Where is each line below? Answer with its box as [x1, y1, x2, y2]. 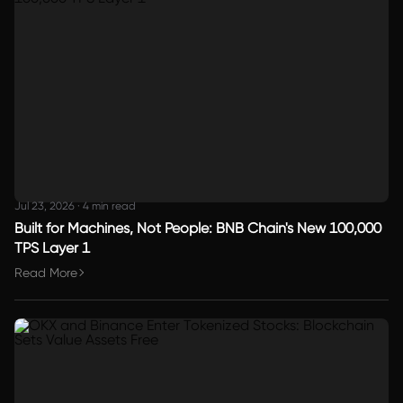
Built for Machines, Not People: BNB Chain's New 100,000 [14, 219, 381, 237]
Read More [14, 265, 77, 281]
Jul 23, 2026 [14, 200, 75, 213]
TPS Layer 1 [14, 239, 90, 257]
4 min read [83, 200, 136, 213]
